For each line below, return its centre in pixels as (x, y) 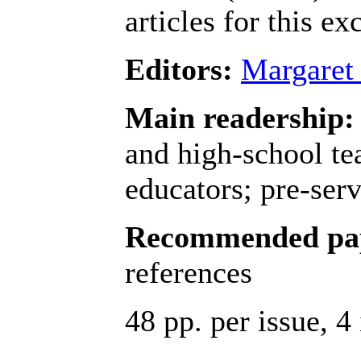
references (189, 273)
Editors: (179, 70)
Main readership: (240, 118)
